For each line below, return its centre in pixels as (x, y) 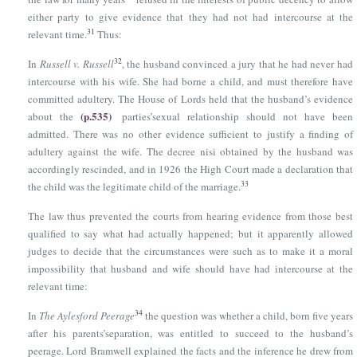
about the (54, 116)
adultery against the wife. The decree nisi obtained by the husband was (190, 151)
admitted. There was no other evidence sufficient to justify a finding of (190, 134)
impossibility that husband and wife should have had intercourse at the (190, 269)
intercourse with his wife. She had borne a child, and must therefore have (190, 81)
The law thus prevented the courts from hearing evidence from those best (190, 216)
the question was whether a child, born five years (248, 316)
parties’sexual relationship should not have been (234, 116)
